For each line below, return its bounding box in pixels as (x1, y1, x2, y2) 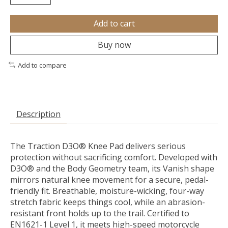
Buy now (97, 39, 131, 50)
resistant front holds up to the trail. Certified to (10, 208, 189, 219)
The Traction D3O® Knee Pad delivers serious (10, 140, 186, 152)
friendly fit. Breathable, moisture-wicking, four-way (10, 185, 204, 197)
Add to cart (93, 17, 135, 29)
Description (16, 108, 61, 120)
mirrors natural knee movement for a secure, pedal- (10, 174, 209, 186)
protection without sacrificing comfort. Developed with (10, 152, 217, 163)
